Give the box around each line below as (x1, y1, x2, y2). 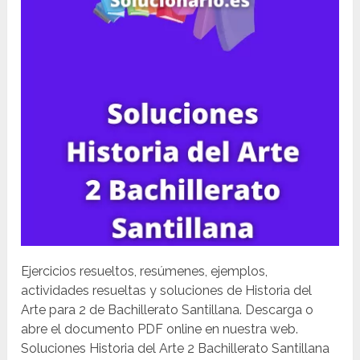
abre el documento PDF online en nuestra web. (21, 321, 299, 337)
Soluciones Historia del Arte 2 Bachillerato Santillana (21, 341, 330, 357)
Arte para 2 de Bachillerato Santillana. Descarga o (21, 302, 314, 318)
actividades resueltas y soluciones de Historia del (21, 283, 313, 299)
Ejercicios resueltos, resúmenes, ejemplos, (21, 264, 268, 280)
